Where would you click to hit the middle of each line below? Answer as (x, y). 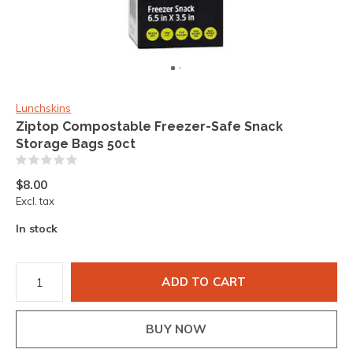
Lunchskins (43, 108)
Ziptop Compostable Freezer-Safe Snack (149, 126)
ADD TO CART (204, 282)
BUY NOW (176, 329)
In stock (37, 229)
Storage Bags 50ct (76, 144)
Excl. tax (35, 201)
